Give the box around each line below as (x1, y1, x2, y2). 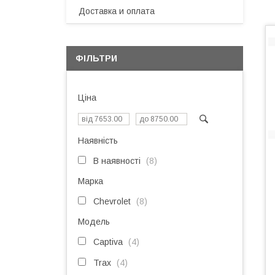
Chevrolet (93, 196, 131, 206)
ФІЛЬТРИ (76, 53, 117, 63)
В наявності (93, 156, 141, 166)
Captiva (93, 237, 123, 247)
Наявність (78, 136, 118, 145)
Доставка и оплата (79, 6, 155, 16)
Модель (78, 217, 110, 227)
